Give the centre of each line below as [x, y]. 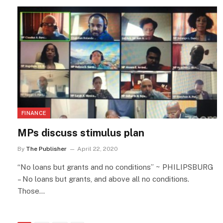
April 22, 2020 [98, 149]
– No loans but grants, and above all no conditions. [103, 179]
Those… [31, 191]
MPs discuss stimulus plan [81, 133]
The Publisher [46, 149]
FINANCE [34, 113]
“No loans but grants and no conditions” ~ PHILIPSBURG [115, 167]
